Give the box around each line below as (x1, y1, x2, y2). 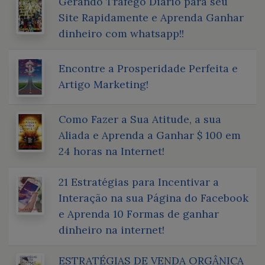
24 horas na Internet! (59, 144, 164, 158)
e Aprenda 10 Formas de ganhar (59, 206, 219, 221)
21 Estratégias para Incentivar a (59, 174, 219, 189)
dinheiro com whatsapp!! (59, 26, 184, 40)
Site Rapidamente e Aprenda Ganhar (59, 10, 244, 24)
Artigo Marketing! (59, 77, 148, 91)
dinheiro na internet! (59, 222, 164, 237)
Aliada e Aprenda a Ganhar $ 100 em (59, 128, 241, 142)
